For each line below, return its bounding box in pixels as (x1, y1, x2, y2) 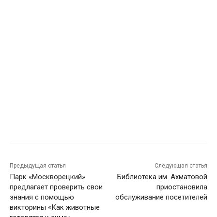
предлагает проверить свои (10, 183, 103, 192)
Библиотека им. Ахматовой (117, 172, 207, 182)
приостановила (156, 183, 207, 192)
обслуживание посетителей (115, 193, 207, 202)
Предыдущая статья (10, 162, 66, 170)
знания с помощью (10, 193, 74, 202)
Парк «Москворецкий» (10, 172, 85, 182)
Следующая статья (154, 162, 207, 170)
